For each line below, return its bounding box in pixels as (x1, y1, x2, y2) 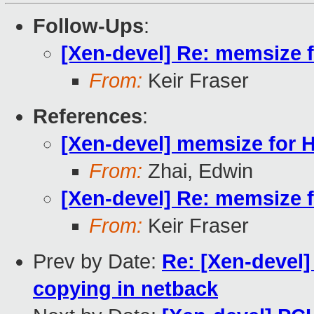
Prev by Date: (33, 250, 162, 273)
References (33, 105, 142, 128)
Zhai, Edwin (142, 160, 253, 183)
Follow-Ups (33, 15, 144, 38)
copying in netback (33, 278, 218, 301)
